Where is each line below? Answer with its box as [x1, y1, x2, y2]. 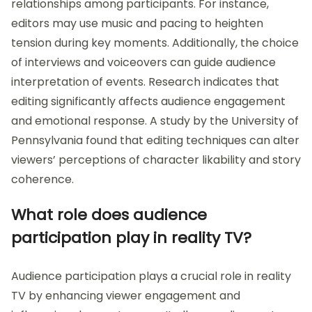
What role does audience [11, 204, 207, 226]
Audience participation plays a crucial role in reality [11, 268, 291, 285]
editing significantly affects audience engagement [11, 93, 286, 110]
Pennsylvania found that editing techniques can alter [11, 132, 299, 149]
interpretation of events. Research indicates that [11, 74, 279, 91]
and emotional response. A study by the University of [11, 113, 299, 130]
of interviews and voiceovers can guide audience [11, 54, 276, 71]
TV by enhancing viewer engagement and [11, 288, 240, 304]
